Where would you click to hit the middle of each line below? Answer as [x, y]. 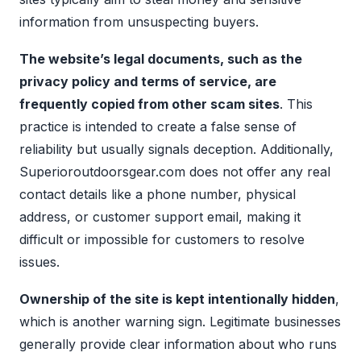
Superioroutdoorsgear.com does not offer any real [175, 171]
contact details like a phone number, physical [158, 194]
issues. [39, 261]
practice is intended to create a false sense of [158, 126]
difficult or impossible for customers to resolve [162, 239]
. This [296, 104]
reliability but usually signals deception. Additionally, [176, 149]
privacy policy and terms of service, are [148, 81]
